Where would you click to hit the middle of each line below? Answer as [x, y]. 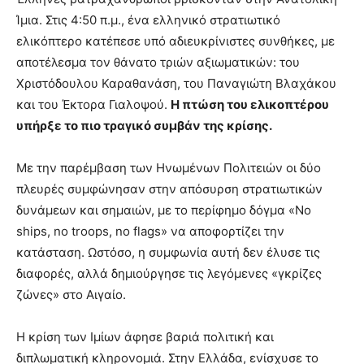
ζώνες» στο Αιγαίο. [71, 294]
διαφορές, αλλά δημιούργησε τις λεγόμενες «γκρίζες [169, 273]
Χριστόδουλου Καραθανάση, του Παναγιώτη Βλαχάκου [176, 83]
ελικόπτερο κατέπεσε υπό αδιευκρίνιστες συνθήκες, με [175, 41]
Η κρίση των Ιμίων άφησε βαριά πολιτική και [145, 336]
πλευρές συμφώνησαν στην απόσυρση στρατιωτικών [169, 188]
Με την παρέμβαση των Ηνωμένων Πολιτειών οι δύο [169, 167]
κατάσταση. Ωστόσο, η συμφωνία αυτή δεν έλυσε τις [168, 252]
